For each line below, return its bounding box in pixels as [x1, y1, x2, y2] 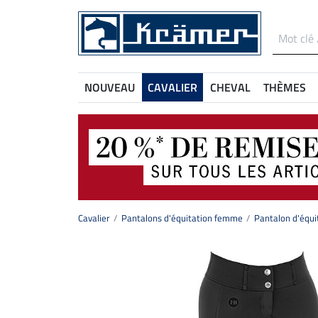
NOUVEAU [84, 79, 135, 96]
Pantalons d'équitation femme [121, 211, 243, 226]
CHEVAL [210, 79, 251, 96]
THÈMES [263, 79, 306, 96]
